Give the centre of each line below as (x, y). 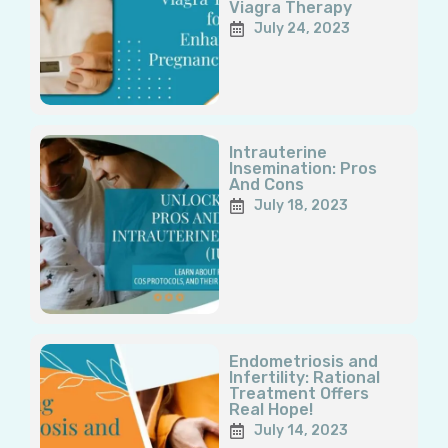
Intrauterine (277, 153)
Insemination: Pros (302, 169)
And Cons (266, 185)
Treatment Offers (298, 394)
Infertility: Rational (304, 378)
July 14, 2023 (300, 431)
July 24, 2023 (301, 29)
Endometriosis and (303, 362)
